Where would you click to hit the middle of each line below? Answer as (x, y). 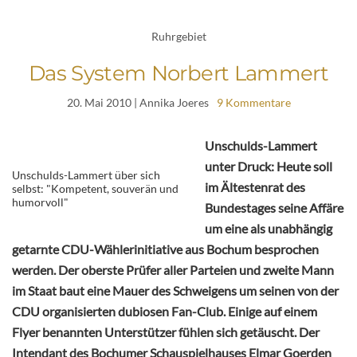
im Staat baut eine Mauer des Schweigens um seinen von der (175, 291)
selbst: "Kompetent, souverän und (95, 189)
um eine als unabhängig (269, 229)
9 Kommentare (253, 103)
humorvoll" (40, 202)
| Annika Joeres (170, 103)
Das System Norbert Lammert (178, 74)
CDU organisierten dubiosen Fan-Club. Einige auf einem (165, 312)
